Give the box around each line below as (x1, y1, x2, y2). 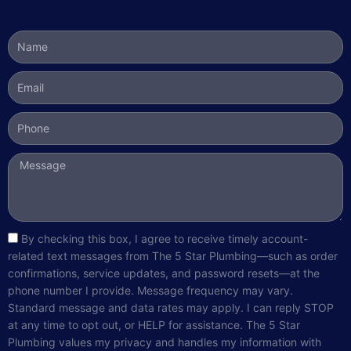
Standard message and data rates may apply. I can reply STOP (8, 300, 334, 314)
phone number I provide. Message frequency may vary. (8, 283, 293, 297)
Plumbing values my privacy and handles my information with (8, 335, 321, 349)
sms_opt (7, 231, 49, 244)
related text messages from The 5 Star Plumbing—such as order (8, 248, 338, 262)
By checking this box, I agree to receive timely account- (21, 231, 308, 245)
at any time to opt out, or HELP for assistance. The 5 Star (8, 317, 300, 331)
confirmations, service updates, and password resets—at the (8, 266, 320, 280)
